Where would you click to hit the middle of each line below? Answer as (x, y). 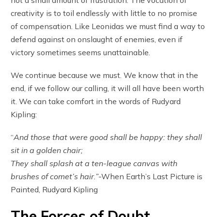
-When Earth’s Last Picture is (151, 176)
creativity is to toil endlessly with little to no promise (104, 13)
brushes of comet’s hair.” (55, 176)
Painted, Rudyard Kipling (54, 189)
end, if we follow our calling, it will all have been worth (108, 88)
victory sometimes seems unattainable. (81, 52)
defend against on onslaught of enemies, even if (97, 39)
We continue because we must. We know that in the (105, 75)
